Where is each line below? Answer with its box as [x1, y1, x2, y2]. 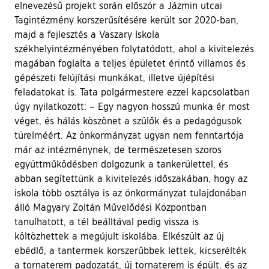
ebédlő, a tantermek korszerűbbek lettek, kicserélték [14, 244, 247, 256]
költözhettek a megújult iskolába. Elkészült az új [14, 229, 224, 242]
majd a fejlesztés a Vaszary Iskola [14, 28, 160, 40]
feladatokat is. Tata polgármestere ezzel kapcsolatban [14, 85, 250, 98]
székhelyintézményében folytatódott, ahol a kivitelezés [14, 42, 254, 55]
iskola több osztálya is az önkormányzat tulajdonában [14, 186, 247, 199]
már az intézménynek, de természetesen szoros [14, 143, 222, 156]
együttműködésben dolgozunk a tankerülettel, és [14, 157, 228, 170]
